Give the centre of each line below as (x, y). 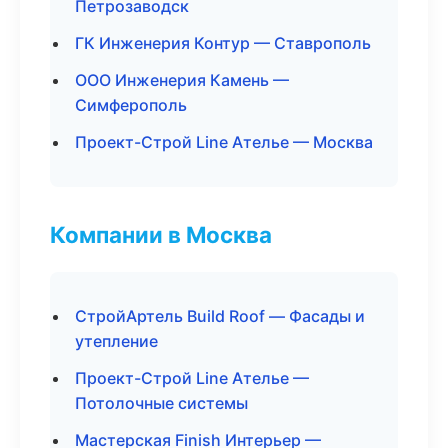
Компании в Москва (161, 234)
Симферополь (131, 105)
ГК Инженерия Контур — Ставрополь (223, 43)
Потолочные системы (161, 403)
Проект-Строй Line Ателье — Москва (224, 142)
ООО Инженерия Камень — (182, 80)
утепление (116, 341)
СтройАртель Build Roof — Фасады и (220, 316)
